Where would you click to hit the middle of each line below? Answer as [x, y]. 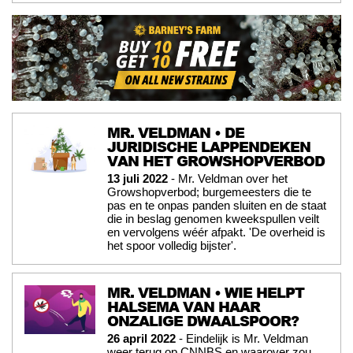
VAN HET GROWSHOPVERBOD [216, 160]
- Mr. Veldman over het [228, 178]
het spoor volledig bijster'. [172, 245]
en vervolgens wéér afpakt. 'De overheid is [216, 232]
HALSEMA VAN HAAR [184, 306]
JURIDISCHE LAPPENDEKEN [209, 146]
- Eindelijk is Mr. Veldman [242, 338]
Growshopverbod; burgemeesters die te [209, 191]
